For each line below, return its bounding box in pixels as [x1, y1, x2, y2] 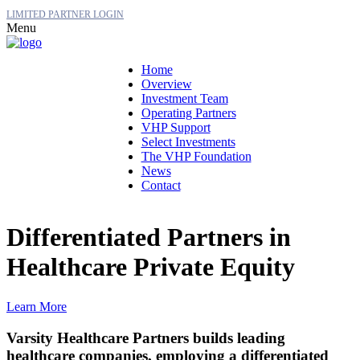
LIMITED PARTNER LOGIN [6, 9, 124, 20]
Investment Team [141, 92, 228, 105]
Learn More [6, 299, 67, 313]
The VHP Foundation [141, 149, 252, 163]
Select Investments [141, 135, 235, 149]
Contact [141, 178, 181, 192]
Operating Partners [141, 106, 236, 120]
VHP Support [141, 121, 211, 134]
